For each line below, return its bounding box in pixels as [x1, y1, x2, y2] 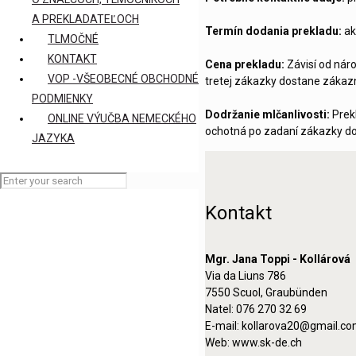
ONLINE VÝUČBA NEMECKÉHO [48, 112, 196, 125]
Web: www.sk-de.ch [205, 336, 302, 350]
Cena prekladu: [205, 58, 284, 72]
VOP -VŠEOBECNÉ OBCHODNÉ [48, 72, 199, 85]
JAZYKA [32, 132, 75, 145]
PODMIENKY [32, 92, 93, 105]
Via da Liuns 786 [205, 269, 286, 283]
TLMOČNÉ [48, 33, 99, 45]
